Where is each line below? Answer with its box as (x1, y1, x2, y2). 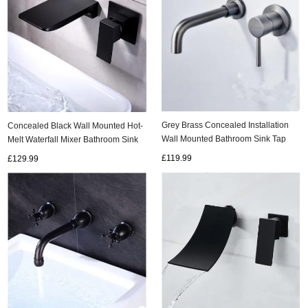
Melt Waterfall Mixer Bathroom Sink (8, 135, 139, 144)
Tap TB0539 (8, 148, 54, 158)
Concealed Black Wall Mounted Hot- (8, 121, 144, 131)
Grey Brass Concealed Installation (162, 120, 289, 130)
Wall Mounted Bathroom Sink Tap (162, 134, 287, 144)
